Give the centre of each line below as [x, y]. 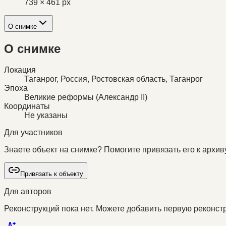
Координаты [27, 106]
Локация [20, 70]
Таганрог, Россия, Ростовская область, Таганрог [114, 79]
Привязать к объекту [52, 174]
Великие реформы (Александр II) [86, 97]
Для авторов [28, 192]
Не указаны [46, 116]
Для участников [33, 133]
